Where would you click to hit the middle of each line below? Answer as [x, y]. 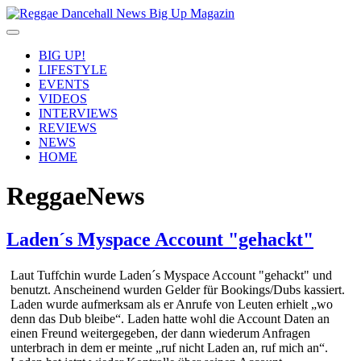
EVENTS [64, 84]
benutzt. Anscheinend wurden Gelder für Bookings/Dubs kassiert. [178, 289]
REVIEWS [68, 128]
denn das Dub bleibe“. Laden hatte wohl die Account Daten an [170, 318]
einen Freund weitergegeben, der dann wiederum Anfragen [160, 333]
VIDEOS [63, 99]
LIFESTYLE [73, 70]
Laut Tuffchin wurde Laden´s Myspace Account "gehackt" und [171, 275]
